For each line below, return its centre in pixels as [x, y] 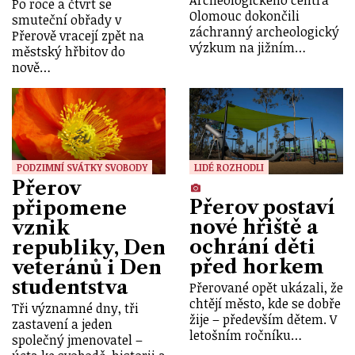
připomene [69, 208]
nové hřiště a [254, 227]
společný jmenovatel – [77, 340]
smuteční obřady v [67, 19]
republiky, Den [89, 247]
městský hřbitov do [69, 51]
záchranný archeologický [264, 31]
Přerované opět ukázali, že [266, 288]
